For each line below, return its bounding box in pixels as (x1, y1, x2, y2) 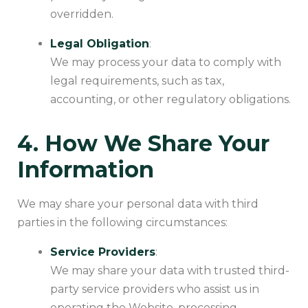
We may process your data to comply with (50, 55, 281, 69)
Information (17, 155, 154, 183)
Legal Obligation (50, 36, 149, 50)
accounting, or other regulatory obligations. (50, 92, 291, 106)
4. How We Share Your (17, 129, 269, 157)
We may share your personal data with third (17, 197, 258, 210)
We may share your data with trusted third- (50, 263, 289, 277)
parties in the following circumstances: (17, 215, 228, 229)
